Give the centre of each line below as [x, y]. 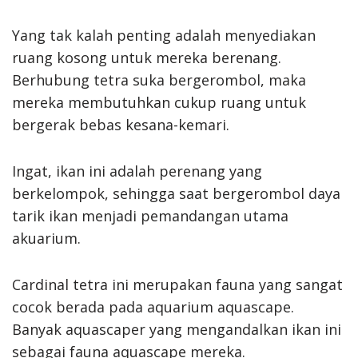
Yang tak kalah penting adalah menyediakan [164, 35]
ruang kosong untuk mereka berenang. [147, 57]
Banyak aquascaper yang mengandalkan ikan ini [177, 329]
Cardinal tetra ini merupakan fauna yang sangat [177, 284]
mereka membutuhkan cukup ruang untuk [159, 102]
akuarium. [46, 238]
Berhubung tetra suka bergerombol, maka [159, 80]
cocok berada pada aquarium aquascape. [153, 306]
